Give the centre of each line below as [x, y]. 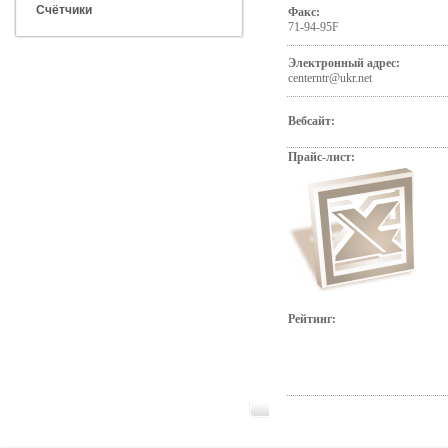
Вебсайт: [311, 121]
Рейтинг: [311, 319]
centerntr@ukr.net [329, 78]
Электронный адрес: [343, 63]
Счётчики [63, 10]
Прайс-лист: [321, 157]
